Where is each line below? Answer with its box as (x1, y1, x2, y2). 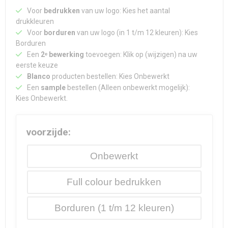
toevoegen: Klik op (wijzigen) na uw (83, 50, 197, 59)
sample (40, 83, 66, 92)
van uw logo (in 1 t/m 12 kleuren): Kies (75, 28, 198, 37)
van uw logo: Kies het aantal (79, 7, 170, 15)
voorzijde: (26, 126, 71, 138)
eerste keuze (15, 61, 58, 70)
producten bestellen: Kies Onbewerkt (51, 72, 169, 81)
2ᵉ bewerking (40, 50, 84, 59)
